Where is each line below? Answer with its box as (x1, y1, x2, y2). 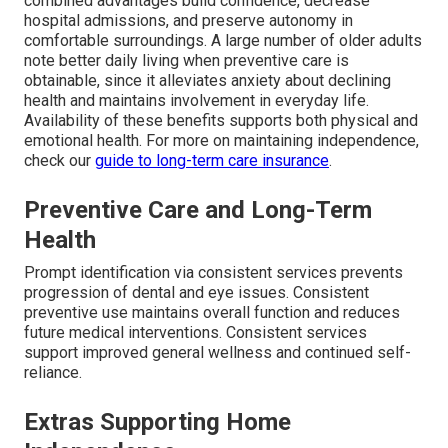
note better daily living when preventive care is (24, 50, 349, 70)
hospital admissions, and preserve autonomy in (24, 10, 353, 30)
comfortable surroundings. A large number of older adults (24, 30, 422, 50)
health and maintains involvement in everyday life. (24, 90, 369, 110)
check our (24, 150, 95, 170)
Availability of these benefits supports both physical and (24, 110, 418, 130)
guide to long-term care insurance (95, 150, 329, 170)
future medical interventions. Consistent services (24, 322, 367, 342)
